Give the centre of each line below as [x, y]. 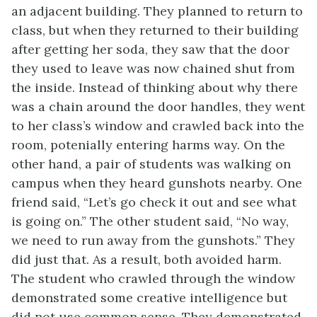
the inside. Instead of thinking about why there [155, 88]
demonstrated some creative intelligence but [149, 298]
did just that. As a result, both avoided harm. [146, 260]
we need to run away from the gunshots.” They [153, 241]
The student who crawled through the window [153, 279]
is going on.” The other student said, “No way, [150, 221]
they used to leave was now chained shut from [153, 69]
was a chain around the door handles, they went [158, 107]
